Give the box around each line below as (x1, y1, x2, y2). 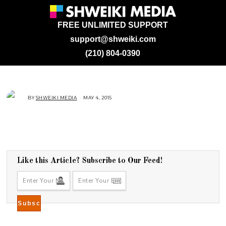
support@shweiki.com (70, 35, 156, 43)
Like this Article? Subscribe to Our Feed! (17, 157, 163, 165)
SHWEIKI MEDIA (35, 95, 77, 100)
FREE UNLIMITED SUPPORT (58, 21, 168, 29)
